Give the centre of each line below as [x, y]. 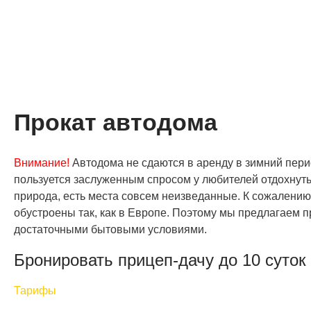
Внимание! [42, 162]
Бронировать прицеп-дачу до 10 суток [160, 260]
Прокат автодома [116, 122]
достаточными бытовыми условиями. [110, 229]
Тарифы [35, 290]
